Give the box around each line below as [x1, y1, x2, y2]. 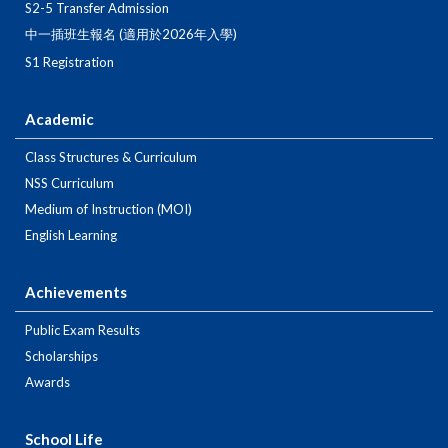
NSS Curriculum [25, 175, 114, 192]
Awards [25, 374, 70, 391]
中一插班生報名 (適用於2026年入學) [25, 26, 237, 43]
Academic [25, 110, 94, 129]
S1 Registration [25, 54, 114, 71]
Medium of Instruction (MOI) [25, 201, 192, 218]
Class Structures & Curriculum [25, 149, 197, 166]
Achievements [25, 283, 127, 302]
